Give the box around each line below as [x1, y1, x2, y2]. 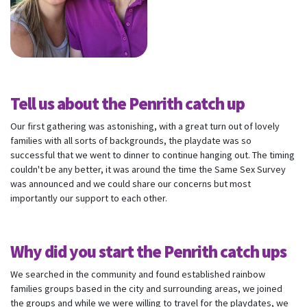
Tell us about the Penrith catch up [10, 93, 245, 115]
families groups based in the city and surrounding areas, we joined [10, 282, 282, 295]
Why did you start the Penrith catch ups [10, 241, 286, 263]
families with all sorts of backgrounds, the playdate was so [10, 134, 251, 147]
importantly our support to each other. [10, 192, 167, 205]
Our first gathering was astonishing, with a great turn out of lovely [10, 120, 280, 133]
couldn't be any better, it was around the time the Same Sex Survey [10, 163, 286, 176]
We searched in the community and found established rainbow [10, 268, 265, 281]
